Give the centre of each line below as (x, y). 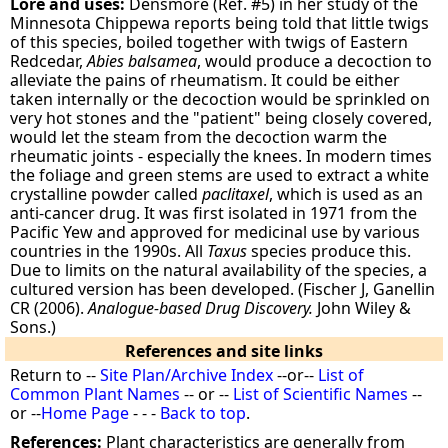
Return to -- (55, 375)
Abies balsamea (142, 61)
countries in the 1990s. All (109, 251)
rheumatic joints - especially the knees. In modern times (221, 156)
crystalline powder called (106, 194)
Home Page (85, 413)
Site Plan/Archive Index (187, 375)
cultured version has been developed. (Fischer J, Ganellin (223, 289)
